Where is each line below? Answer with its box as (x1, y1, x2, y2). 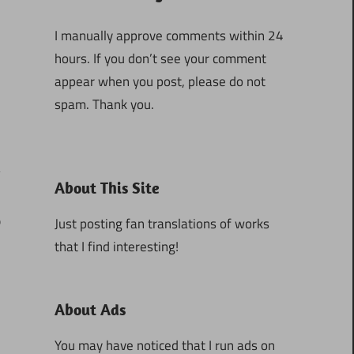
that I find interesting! (54, 235, 179, 257)
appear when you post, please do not (54, 71, 265, 92)
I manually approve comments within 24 (54, 25, 284, 47)
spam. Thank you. (54, 94, 154, 115)
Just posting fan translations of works (54, 213, 269, 234)
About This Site (54, 177, 160, 198)
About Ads (54, 299, 126, 319)
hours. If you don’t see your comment (54, 48, 266, 70)
